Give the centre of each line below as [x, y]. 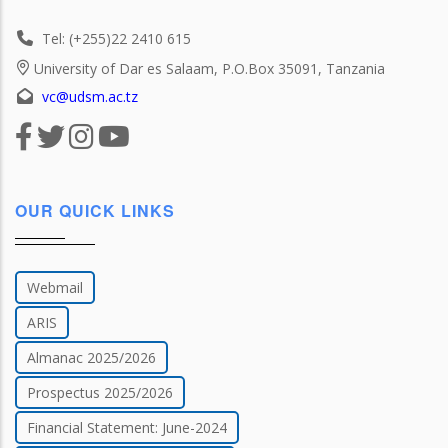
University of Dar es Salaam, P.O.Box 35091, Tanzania [209, 68]
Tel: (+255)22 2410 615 [116, 38]
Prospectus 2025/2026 [100, 393]
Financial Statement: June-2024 [127, 428]
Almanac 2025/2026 [91, 358]
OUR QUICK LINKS [95, 211]
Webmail [55, 288]
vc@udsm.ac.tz [90, 96]
